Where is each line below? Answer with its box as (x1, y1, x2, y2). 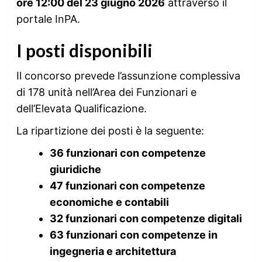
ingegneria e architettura (49, 245, 176, 257)
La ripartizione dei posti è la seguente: (16, 125, 204, 137)
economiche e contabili (49, 196, 169, 208)
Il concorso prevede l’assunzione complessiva (16, 70, 240, 82)
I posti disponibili (16, 40, 153, 61)
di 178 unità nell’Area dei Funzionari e (16, 86, 196, 98)
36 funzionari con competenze (49, 147, 206, 159)
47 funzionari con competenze (49, 180, 205, 192)
